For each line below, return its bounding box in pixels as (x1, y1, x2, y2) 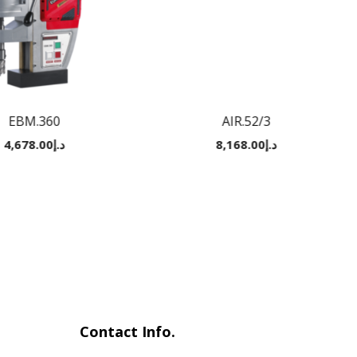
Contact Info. (80, 322, 176, 342)
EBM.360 (8, 112, 61, 131)
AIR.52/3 (222, 112, 272, 131)
